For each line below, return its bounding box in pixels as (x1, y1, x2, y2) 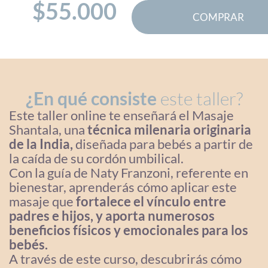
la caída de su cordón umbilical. (9, 150, 186, 166)
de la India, (9, 135, 73, 152)
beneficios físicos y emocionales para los (9, 221, 248, 238)
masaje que (9, 193, 76, 209)
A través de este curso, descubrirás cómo (9, 250, 242, 267)
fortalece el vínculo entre (76, 193, 226, 209)
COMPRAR (192, 10, 244, 23)
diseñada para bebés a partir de (73, 135, 253, 152)
